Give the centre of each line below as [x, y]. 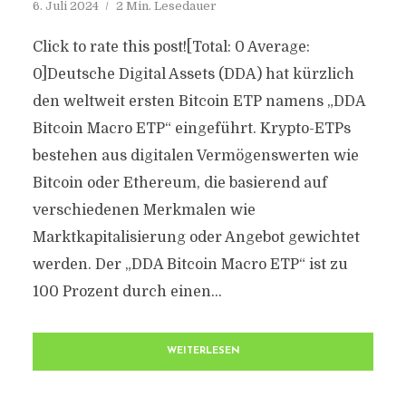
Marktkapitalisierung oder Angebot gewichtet [196, 237]
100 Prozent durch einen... [127, 292]
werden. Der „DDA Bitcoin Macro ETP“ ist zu [190, 265]
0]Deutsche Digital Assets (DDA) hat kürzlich [193, 74]
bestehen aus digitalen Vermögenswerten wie [195, 156]
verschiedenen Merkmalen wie [144, 210]
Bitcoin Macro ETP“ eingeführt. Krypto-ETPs [191, 129]
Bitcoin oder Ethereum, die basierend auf [179, 183]
